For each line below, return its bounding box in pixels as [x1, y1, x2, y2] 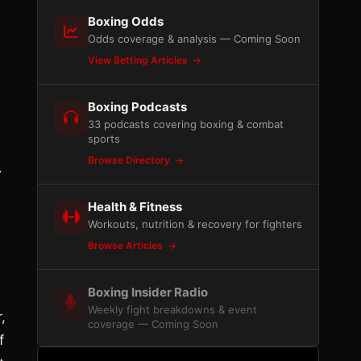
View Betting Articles [88, 54, 190, 66]
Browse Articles [88, 239, 165, 251]
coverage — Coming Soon [88, 317, 218, 330]
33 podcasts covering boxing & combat [88, 118, 284, 131]
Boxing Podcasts [88, 99, 187, 114]
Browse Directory [88, 154, 172, 166]
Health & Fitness [88, 199, 182, 214]
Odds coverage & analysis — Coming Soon [88, 32, 301, 45]
